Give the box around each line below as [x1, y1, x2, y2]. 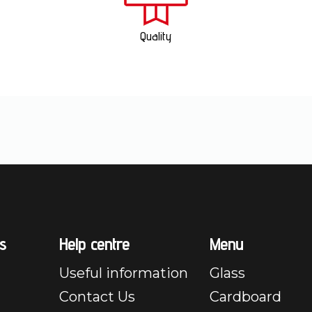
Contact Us [59, 288, 136, 305]
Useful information [59, 265, 189, 281]
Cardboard [209, 288, 281, 305]
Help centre [59, 234, 130, 254]
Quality [140, 29, 172, 44]
